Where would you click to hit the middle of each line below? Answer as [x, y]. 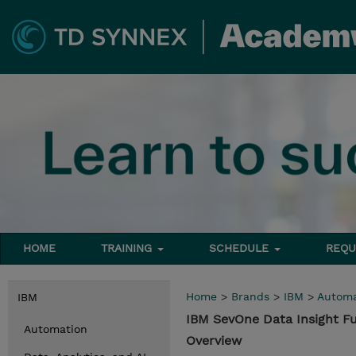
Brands [250, 296]
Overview [214, 341]
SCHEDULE [241, 248]
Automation [56, 329]
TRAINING [129, 248]
